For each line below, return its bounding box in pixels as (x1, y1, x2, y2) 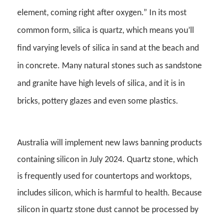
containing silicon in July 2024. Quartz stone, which (17, 155, 198, 165)
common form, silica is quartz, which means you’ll (17, 26, 194, 36)
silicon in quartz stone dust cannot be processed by (17, 205, 198, 215)
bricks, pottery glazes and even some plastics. (17, 97, 178, 107)
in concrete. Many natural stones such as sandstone (17, 61, 202, 71)
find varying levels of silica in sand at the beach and (17, 44, 199, 54)
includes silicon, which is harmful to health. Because (17, 189, 202, 198)
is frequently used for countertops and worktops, (17, 172, 192, 182)
